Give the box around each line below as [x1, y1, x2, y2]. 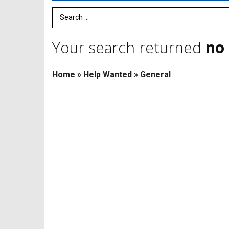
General [140, 69, 171, 79]
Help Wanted [83, 69, 132, 79]
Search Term [53, 12, 97, 22]
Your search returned [52, 36, 205, 58]
